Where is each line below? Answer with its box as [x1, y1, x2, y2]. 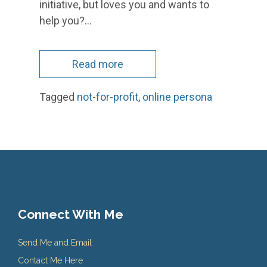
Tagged [39, 91, 77, 104]
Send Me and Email [18, 238, 92, 248]
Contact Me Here [18, 256, 83, 266]
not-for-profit [77, 91, 138, 104]
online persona [142, 91, 212, 104]
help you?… [39, 14, 92, 27]
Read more [72, 58, 123, 71]
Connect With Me [18, 207, 123, 222]
